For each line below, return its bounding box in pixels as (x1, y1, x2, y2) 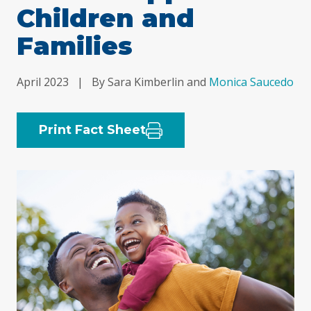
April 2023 (17, 74, 69, 90)
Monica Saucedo (209, 74, 294, 90)
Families (17, 31, 133, 61)
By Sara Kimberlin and (92, 74, 209, 90)
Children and (17, 3, 194, 33)
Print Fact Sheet (39, 122, 146, 137)
